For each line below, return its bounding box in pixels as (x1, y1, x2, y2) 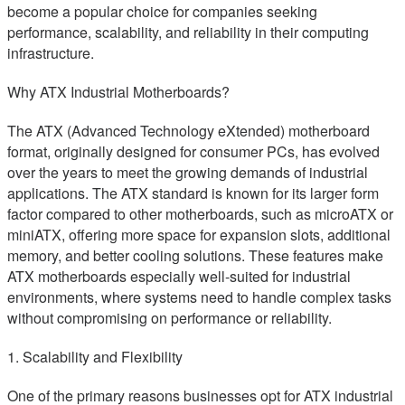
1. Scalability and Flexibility (7, 346, 183, 368)
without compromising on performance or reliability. (7, 307, 332, 329)
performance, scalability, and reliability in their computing (7, 22, 369, 43)
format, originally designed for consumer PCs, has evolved (7, 141, 380, 163)
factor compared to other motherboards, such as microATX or (7, 203, 393, 225)
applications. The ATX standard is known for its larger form (7, 183, 379, 204)
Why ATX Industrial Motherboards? (7, 81, 230, 103)
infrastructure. (7, 42, 94, 64)
